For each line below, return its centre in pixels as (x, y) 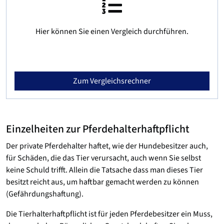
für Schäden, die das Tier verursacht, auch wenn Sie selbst (103, 158)
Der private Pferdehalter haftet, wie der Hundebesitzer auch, (107, 146)
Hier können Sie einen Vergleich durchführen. (112, 31)
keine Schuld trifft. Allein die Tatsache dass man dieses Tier (104, 170)
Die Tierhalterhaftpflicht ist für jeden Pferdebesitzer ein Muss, (109, 214)
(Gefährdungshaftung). (45, 194)
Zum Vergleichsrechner (112, 81)
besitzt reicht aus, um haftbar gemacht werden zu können (102, 182)
